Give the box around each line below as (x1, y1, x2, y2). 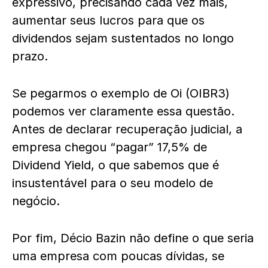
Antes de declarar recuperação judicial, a (12, 121, 242, 136)
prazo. (12, 48, 48, 63)
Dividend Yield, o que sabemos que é (12, 157, 219, 172)
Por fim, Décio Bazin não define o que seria (12, 230, 254, 245)
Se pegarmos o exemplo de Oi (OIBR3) (12, 86, 230, 100)
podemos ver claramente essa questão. (12, 103, 234, 118)
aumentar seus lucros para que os (12, 13, 205, 28)
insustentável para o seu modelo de (12, 175, 213, 190)
